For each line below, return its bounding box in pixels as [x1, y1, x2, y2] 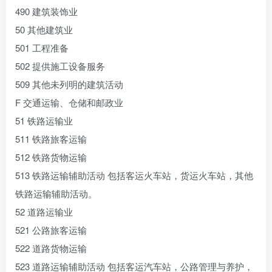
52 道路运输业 [15, 205, 73, 218]
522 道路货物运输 [15, 242, 87, 254]
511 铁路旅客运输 [15, 132, 87, 145]
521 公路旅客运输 [15, 223, 87, 236]
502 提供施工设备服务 [15, 59, 105, 72]
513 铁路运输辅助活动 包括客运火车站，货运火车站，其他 [15, 169, 253, 182]
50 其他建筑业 [15, 23, 73, 36]
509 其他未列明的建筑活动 [15, 78, 123, 90]
